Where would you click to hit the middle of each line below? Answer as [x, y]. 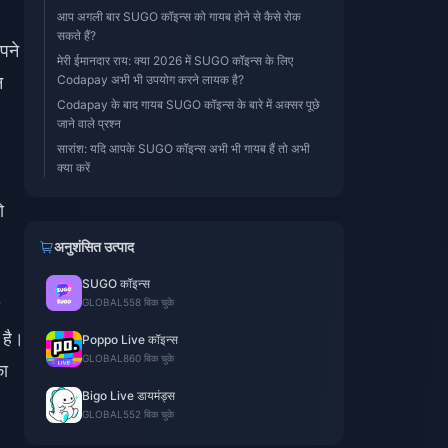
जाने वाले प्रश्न [89, 123]
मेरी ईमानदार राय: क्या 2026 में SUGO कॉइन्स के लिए [175, 60]
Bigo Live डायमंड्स [128, 395]
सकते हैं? [76, 35]
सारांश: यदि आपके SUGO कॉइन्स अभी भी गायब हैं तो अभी [183, 148]
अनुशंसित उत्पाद [94, 246]
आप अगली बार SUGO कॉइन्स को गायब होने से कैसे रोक [179, 16]
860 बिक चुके [148, 358]
